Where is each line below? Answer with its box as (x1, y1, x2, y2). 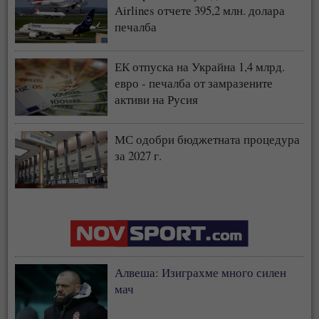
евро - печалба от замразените (115, 74, 273, 91)
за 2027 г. (115, 147, 162, 164)
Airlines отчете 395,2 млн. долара (115, 1, 286, 19)
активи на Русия (115, 90, 199, 108)
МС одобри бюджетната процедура (115, 130, 300, 147)
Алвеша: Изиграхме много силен (115, 263, 287, 281)
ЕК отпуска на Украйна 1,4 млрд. (115, 58, 286, 75)
